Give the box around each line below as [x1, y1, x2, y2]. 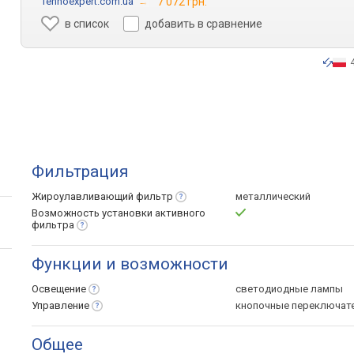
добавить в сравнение [145, 17, 263, 30]
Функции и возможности [32, 254, 228, 273]
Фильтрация [32, 162, 129, 181]
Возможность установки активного [32, 207, 205, 219]
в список [65, 17, 110, 30]
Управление [32, 299, 89, 311]
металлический [235, 190, 311, 202]
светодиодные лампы [235, 283, 343, 295]
